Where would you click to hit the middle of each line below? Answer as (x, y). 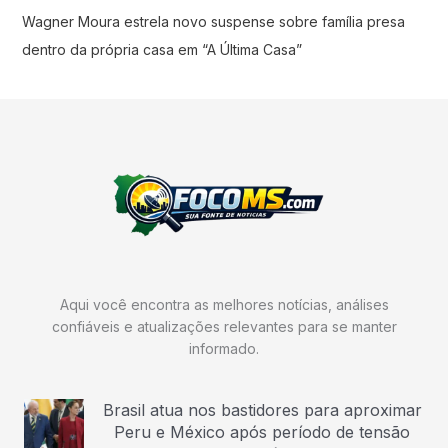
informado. (224, 348)
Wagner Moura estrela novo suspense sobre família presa (213, 22)
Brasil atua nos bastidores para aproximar (262, 409)
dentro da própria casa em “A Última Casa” (161, 50)
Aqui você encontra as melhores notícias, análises (224, 304)
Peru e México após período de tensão (262, 431)
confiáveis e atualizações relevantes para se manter (224, 326)
